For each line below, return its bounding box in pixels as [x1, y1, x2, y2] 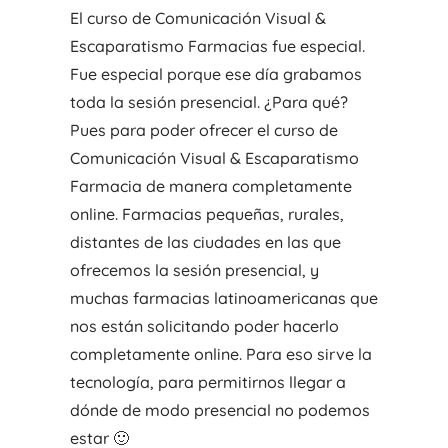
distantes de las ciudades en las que [69, 232, 341, 253]
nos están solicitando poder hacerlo [69, 316, 339, 337]
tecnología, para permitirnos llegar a [69, 372, 346, 393]
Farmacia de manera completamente [69, 176, 352, 197]
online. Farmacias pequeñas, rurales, [69, 204, 344, 225]
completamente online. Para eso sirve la [69, 344, 372, 365]
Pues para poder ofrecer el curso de [69, 120, 338, 141]
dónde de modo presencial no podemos [69, 400, 370, 421]
